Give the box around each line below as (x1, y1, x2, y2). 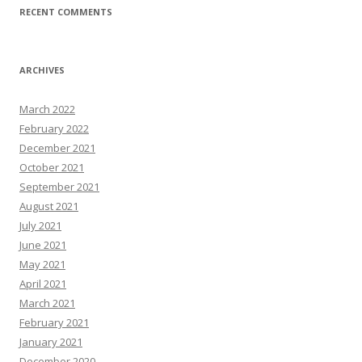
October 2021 (19, 159, 84, 175)
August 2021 (19, 198, 78, 213)
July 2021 (19, 217, 61, 233)
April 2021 (19, 276, 66, 291)
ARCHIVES (19, 63, 65, 76)
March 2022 (19, 101, 75, 116)
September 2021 (19, 179, 99, 194)
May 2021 (19, 256, 65, 271)
